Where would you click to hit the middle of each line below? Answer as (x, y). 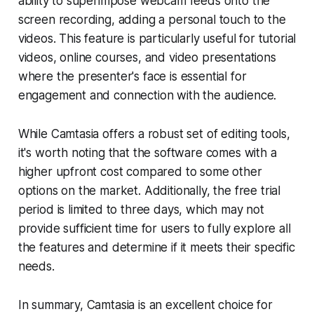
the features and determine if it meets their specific (156, 247)
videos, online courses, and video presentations (147, 57)
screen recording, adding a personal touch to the (152, 19)
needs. (36, 266)
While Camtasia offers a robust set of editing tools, (154, 134)
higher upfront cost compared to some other (140, 171)
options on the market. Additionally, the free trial (149, 190)
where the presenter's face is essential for (132, 76)
